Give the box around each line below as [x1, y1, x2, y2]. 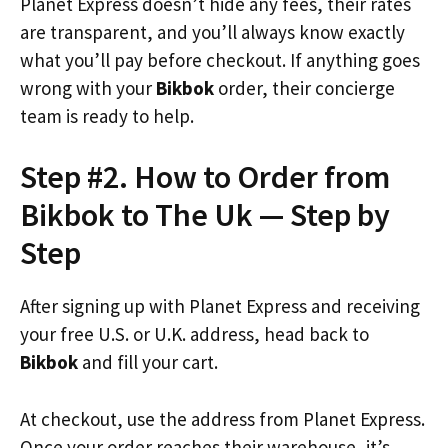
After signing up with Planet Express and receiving [20, 294, 420, 318]
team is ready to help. [20, 103, 194, 128]
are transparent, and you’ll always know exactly [20, 19, 405, 44]
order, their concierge [214, 75, 395, 100]
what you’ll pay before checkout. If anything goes [20, 47, 420, 72]
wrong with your [20, 75, 156, 100]
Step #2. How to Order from [20, 157, 390, 197]
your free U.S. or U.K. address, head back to [20, 322, 369, 346]
